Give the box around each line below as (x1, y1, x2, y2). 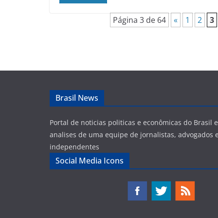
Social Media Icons (55, 155, 124, 166)
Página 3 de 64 (112, 15, 166, 26)
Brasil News (55, 92, 98, 104)
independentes (50, 142, 99, 152)
